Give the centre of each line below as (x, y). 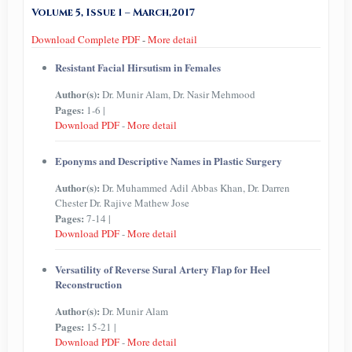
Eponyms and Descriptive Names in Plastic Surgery (168, 161)
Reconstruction (88, 284)
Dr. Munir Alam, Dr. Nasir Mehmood (178, 94)
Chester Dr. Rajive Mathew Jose (122, 203)
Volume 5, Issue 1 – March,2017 (113, 13)
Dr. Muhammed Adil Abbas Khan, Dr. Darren (196, 188)
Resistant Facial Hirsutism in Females (137, 67)
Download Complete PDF (85, 39)
